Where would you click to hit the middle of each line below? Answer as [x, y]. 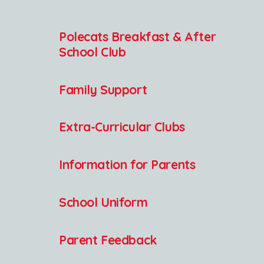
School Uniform [103, 202]
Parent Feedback [108, 240]
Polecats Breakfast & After [138, 36]
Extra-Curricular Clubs [122, 127]
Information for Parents [127, 165]
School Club [93, 52]
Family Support [103, 89]
